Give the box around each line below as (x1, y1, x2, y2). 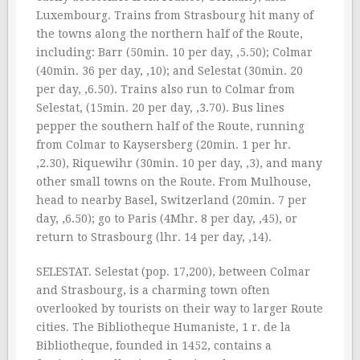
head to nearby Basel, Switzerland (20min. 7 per (36, 194, 307, 207)
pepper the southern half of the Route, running (36, 120, 305, 133)
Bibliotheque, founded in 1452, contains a (36, 339, 272, 352)
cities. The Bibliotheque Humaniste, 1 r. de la (36, 321, 291, 333)
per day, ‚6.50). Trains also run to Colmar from (36, 83, 295, 96)
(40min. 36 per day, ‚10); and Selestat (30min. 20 (36, 64, 303, 77)
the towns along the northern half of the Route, (36, 27, 303, 40)
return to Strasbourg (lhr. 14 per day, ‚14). (36, 231, 272, 243)
